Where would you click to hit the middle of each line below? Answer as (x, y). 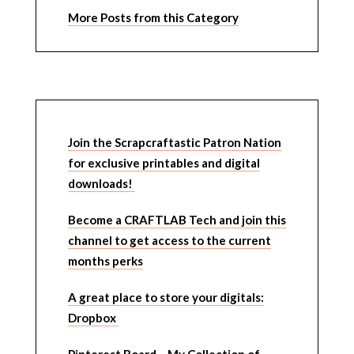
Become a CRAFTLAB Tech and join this (177, 220)
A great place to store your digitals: (166, 298)
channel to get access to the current (169, 241)
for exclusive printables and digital (164, 163)
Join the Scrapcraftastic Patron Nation (174, 143)
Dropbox (93, 318)
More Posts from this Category (153, 18)
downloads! (101, 184)
